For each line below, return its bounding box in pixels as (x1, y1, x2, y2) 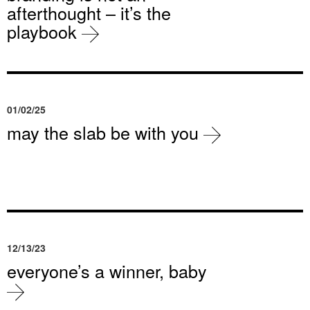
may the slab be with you (7, 120, 203, 145)
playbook (7, 19, 82, 44)
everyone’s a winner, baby (7, 258, 207, 284)
